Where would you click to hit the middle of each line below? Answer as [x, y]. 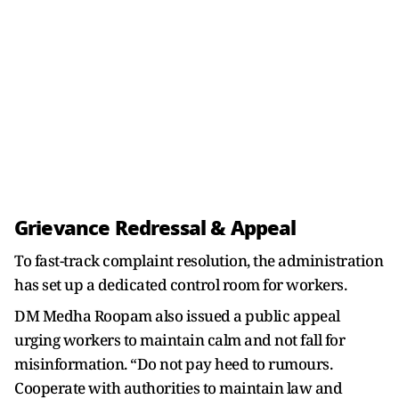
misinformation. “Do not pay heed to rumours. [173, 363]
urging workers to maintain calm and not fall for [179, 339]
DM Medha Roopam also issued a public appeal [177, 315]
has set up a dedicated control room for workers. [180, 284]
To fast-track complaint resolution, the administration [199, 260]
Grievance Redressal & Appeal [155, 228]
